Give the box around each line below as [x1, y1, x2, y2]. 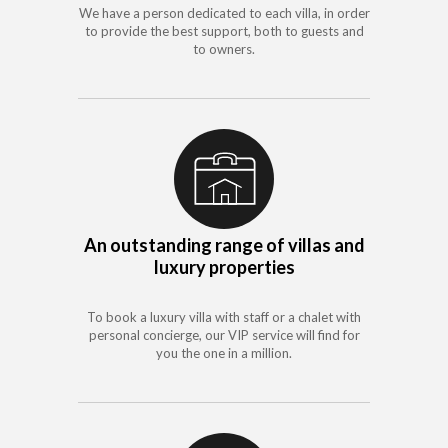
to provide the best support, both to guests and [84, 23, 364, 39]
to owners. [193, 41, 255, 57]
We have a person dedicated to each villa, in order [78, 5, 370, 21]
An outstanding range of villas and [83, 234, 365, 256]
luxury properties [153, 256, 295, 278]
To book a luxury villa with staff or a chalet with [87, 309, 361, 325]
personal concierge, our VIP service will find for [88, 327, 360, 343]
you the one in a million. [156, 345, 292, 361]
